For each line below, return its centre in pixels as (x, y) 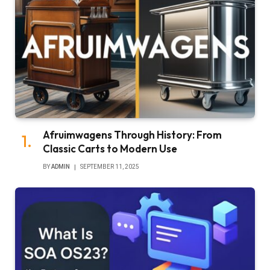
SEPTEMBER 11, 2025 (110, 167)
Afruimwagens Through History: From (132, 135)
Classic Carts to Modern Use (110, 149)
